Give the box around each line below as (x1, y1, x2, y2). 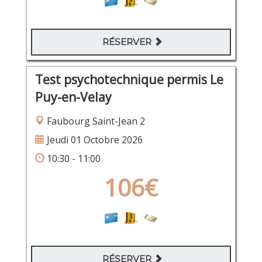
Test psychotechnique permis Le (35, 71, 223, 88)
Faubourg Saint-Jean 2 (44, 114, 145, 127)
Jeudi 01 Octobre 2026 (44, 133, 143, 146)
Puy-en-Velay (35, 88, 112, 105)
